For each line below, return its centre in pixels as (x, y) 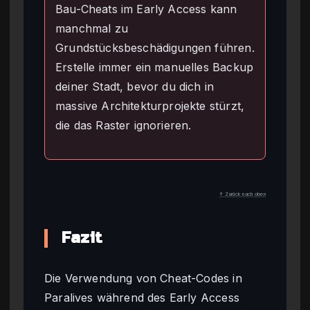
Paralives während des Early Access (142, 297)
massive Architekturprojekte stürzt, (150, 106)
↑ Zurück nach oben (242, 194)
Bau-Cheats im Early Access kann (146, 9)
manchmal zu (92, 28)
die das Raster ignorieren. (124, 125)
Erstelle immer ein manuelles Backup (155, 67)
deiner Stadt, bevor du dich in (135, 86)
